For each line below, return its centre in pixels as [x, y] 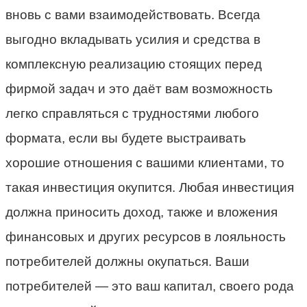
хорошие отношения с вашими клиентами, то [145, 162]
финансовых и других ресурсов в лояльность [146, 236]
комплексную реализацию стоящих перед [134, 64]
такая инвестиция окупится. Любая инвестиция [150, 187]
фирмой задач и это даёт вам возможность [139, 88]
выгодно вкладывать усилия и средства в [133, 39]
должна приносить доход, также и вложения [142, 212]
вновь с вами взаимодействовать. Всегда [133, 14]
